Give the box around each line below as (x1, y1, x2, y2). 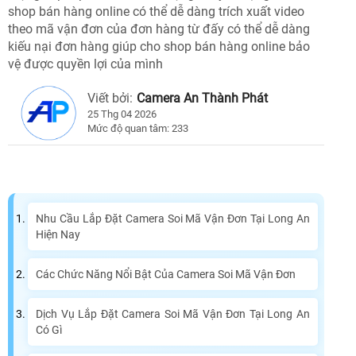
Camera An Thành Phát (137, 91, 268, 106)
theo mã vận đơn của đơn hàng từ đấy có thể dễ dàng (8, 21, 310, 37)
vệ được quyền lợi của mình (8, 56, 163, 72)
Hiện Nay (36, 228, 80, 242)
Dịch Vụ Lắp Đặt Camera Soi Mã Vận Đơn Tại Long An (36, 308, 310, 321)
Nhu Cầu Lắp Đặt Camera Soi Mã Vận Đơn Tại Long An (36, 212, 310, 226)
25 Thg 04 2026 (87, 108, 157, 121)
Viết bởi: (87, 91, 133, 106)
